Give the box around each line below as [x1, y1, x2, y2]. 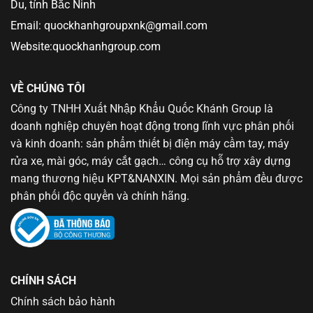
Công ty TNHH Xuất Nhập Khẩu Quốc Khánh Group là [10, 102, 273, 116]
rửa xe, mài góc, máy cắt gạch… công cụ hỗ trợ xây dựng [10, 154, 291, 168]
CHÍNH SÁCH [10, 274, 76, 288]
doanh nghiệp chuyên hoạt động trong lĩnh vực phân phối [10, 119, 294, 133]
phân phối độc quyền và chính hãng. [10, 189, 189, 203]
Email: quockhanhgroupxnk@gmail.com [10, 19, 208, 33]
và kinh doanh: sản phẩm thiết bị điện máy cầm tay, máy [10, 137, 289, 151]
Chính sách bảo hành [10, 295, 115, 309]
